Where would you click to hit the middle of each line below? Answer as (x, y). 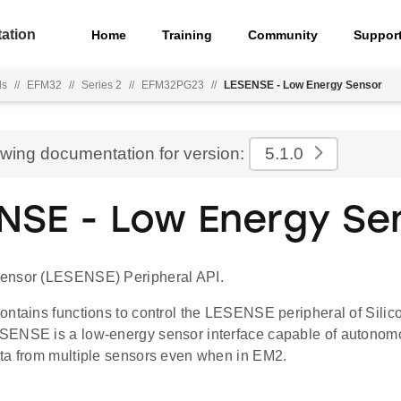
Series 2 (102, 85)
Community (283, 34)
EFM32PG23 (173, 85)
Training (188, 34)
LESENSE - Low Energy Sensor (303, 85)
